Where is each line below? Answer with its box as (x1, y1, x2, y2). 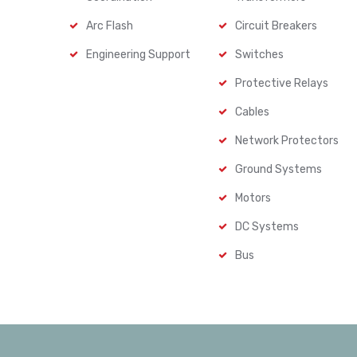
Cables (235, 105, 270, 119)
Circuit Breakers (235, 19, 318, 33)
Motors (235, 191, 272, 205)
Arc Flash (86, 19, 133, 33)
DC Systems (235, 220, 300, 233)
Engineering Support (86, 48, 190, 61)
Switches (235, 48, 284, 61)
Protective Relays (235, 76, 329, 90)
